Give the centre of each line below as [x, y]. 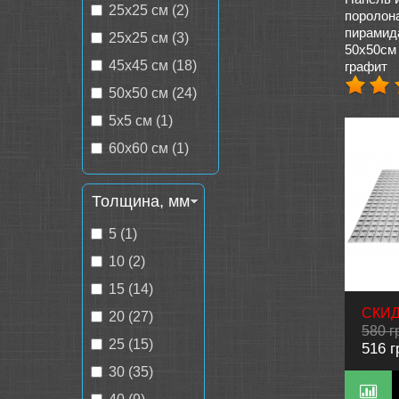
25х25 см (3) [149, 38]
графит [366, 66]
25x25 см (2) [149, 10]
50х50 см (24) [153, 93]
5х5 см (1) [141, 121]
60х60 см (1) [149, 148]
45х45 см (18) [153, 65]
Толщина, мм [141, 201]
